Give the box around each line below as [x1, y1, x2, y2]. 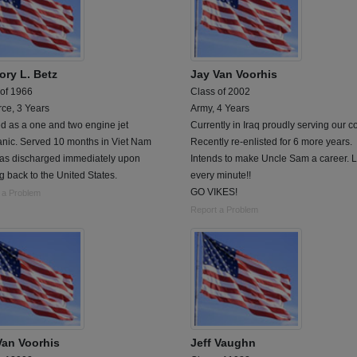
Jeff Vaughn [190, 336, 256, 350]
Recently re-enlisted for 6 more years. [190, 135, 352, 147]
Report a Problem [190, 204, 258, 214]
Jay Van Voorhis [190, 67, 277, 80]
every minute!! [190, 169, 251, 181]
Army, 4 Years [190, 102, 249, 114]
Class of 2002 [190, 85, 250, 97]
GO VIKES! [190, 186, 237, 198]
